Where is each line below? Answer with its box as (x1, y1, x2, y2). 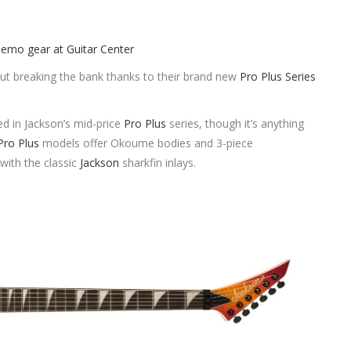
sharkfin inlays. (119, 154, 197, 170)
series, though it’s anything (166, 115, 305, 131)
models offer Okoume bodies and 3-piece (39, 135, 254, 150)
